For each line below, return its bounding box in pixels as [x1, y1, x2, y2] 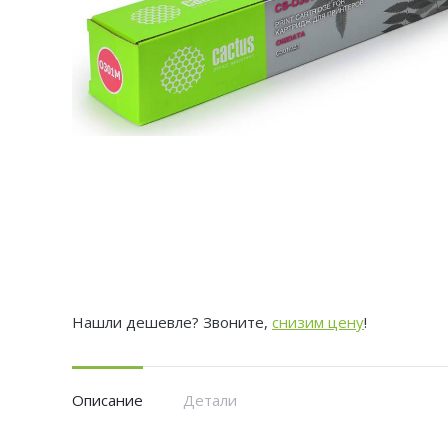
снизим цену [272, 312, 364, 332]
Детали [183, 390, 237, 410]
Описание [72, 390, 143, 410]
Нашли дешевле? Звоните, [72, 312, 272, 332]
